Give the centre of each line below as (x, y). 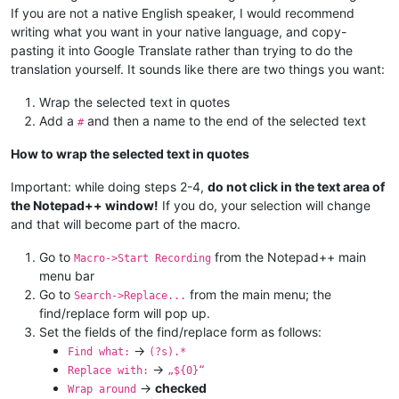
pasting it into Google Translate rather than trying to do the (182, 50)
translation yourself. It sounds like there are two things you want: (198, 69)
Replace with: (108, 370)
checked (181, 387)
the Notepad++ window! (85, 205)
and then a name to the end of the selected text (225, 120)
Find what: (99, 351)
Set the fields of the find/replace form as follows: (180, 331)
